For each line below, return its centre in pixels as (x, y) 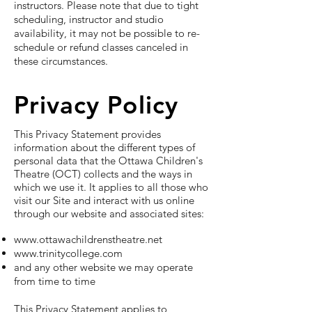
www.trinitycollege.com (68, 253)
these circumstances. (61, 61)
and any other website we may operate (103, 267)
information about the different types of (104, 147)
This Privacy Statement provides (87, 134)
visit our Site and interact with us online (104, 200)
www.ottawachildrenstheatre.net (88, 239)
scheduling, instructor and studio (89, 19)
